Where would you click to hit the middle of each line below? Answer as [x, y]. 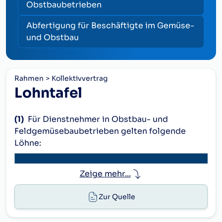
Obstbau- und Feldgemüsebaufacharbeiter [122, 206]
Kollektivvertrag [80, 78]
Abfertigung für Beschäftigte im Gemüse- [110, 26]
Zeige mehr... [105, 174]
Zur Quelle [117, 196]
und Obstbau [53, 37]
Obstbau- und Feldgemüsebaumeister [113, 190]
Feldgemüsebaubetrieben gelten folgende [100, 131]
